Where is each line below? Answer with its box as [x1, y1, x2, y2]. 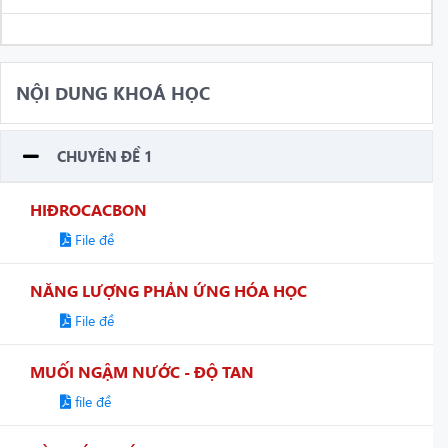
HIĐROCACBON [30, 198, 147, 220]
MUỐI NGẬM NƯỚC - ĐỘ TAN [30, 360, 254, 382]
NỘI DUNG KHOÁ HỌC [16, 80, 210, 105]
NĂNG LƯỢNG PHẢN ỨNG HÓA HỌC [30, 279, 307, 301]
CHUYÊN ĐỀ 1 [57, 145, 153, 166]
